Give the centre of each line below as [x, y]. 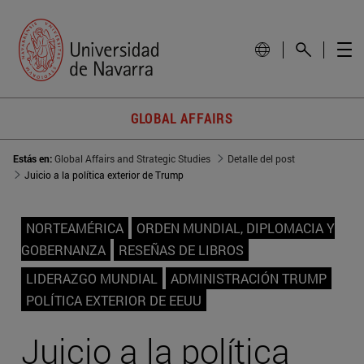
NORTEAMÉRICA [75, 228]
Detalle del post [261, 159]
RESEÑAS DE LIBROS [181, 250]
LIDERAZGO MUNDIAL [92, 279]
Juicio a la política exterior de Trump [104, 175]
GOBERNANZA [63, 250]
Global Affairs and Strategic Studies [132, 159]
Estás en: [34, 159]
